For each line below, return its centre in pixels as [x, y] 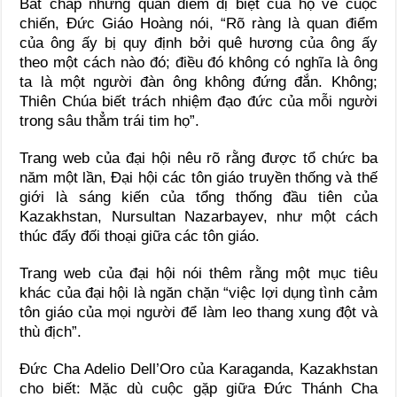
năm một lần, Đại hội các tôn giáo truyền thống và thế [198, 178]
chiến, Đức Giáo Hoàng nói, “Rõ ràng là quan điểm [198, 24]
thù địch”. [51, 332]
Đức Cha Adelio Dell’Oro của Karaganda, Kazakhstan [198, 370]
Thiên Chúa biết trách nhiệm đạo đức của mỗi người [198, 102]
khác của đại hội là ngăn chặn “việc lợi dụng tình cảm [198, 293]
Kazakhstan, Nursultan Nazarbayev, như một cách [198, 217]
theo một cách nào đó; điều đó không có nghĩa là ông [198, 63]
